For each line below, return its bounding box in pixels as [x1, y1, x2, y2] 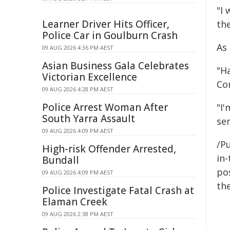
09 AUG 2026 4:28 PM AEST [42, 85, 113, 93]
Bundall [42, 154, 79, 167]
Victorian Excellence [42, 70, 137, 84]
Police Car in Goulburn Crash [42, 29, 178, 42]
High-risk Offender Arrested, [42, 142, 176, 156]
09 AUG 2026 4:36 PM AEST [42, 44, 113, 51]
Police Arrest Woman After [42, 101, 168, 114]
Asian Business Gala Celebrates [42, 59, 189, 72]
